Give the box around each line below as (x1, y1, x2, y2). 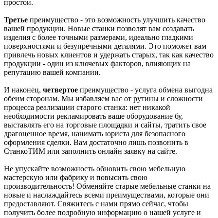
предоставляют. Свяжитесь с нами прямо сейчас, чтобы (4, 199, 188, 208)
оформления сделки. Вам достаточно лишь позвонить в (4, 138, 188, 146)
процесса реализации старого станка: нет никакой (4, 103, 170, 111)
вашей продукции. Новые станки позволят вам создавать (4, 24, 194, 33)
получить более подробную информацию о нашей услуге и (4, 208, 201, 217)
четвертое (43, 85, 78, 94)
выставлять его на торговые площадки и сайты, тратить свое (4, 120, 206, 129)
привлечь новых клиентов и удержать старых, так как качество (4, 50, 214, 59)
